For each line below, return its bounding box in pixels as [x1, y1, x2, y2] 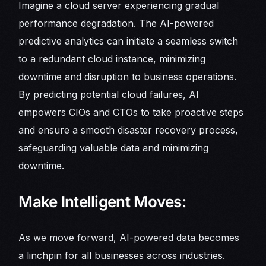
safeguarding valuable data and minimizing [18, 141, 209, 154]
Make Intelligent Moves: [18, 192, 186, 211]
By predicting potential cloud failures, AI [18, 88, 199, 100]
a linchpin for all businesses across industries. [18, 249, 226, 261]
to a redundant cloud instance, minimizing [18, 52, 206, 65]
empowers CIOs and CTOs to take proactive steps [18, 106, 244, 118]
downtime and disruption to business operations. [18, 70, 237, 83]
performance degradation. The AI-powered [18, 17, 214, 29]
